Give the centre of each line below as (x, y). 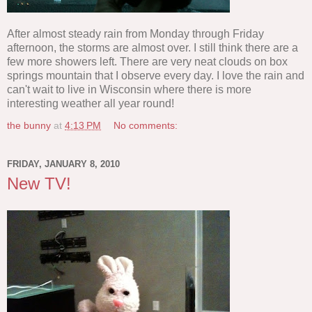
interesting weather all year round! (91, 103)
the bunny (29, 125)
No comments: (146, 125)
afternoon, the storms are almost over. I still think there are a (153, 47)
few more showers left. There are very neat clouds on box (147, 61)
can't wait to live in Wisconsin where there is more (129, 89)
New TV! (39, 183)
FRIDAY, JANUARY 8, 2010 (63, 164)
